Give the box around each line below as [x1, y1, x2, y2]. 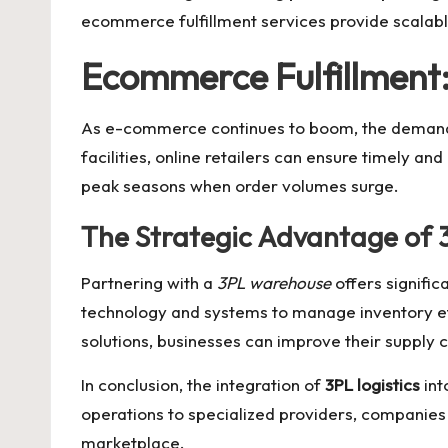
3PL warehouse [217, 272, 331, 293]
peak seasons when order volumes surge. [81, 175, 399, 196]
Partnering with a [81, 272, 217, 293]
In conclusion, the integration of [81, 374, 325, 395]
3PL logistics [325, 374, 420, 395]
